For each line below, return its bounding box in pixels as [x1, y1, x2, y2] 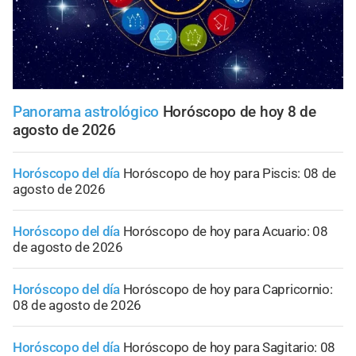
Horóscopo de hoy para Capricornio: [122, 281, 333, 297]
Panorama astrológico [13, 102, 159, 121]
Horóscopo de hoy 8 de [162, 102, 316, 121]
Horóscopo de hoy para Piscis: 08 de [122, 164, 337, 181]
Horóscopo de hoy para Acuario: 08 [122, 222, 328, 239]
